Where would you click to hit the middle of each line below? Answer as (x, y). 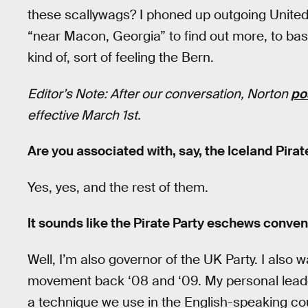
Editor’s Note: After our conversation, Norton (159, 93)
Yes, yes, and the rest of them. (118, 187)
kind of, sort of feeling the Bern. (121, 57)
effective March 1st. (84, 115)
